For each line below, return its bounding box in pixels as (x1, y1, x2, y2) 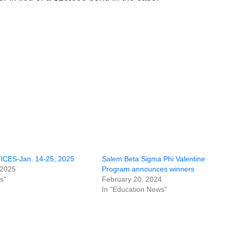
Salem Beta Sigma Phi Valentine (102, 155, 205, 163)
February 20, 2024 (102, 175, 162, 183)
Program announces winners (102, 165, 194, 173)
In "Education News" (102, 185, 167, 193)
